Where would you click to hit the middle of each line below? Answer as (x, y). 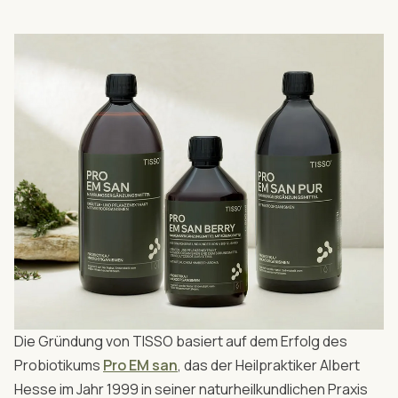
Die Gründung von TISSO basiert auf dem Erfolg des (181, 342)
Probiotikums (59, 366)
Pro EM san (140, 366)
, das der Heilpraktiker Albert (269, 366)
